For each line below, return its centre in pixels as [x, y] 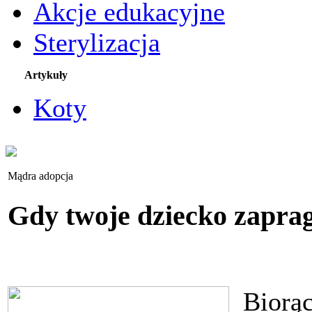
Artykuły [46, 75]
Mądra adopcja [40, 176]
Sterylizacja [97, 42]
